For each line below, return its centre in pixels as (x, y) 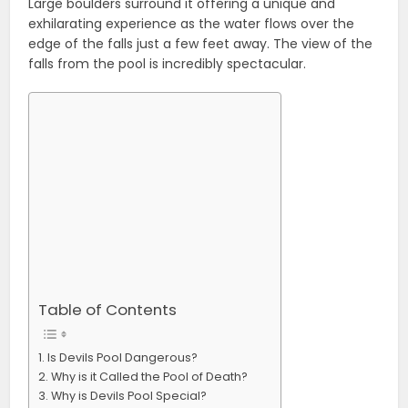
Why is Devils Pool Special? (128, 395)
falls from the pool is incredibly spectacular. (168, 63)
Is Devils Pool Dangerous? (122, 357)
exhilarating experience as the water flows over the (192, 23)
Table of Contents (108, 309)
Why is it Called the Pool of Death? (149, 376)
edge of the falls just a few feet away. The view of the (201, 43)
